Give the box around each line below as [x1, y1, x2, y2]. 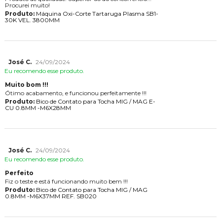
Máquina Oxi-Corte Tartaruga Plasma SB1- [34, 10, 158, 17]
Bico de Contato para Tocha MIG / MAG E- [34, 98, 155, 106]
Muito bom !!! [4, 81, 48, 89]
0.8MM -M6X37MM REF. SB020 [4, 192, 97, 200]
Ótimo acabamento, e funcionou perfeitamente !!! [4, 89, 147, 97]
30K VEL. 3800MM [4, 16, 60, 24]
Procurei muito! [4, 1, 50, 9]
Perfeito [4, 169, 34, 177]
